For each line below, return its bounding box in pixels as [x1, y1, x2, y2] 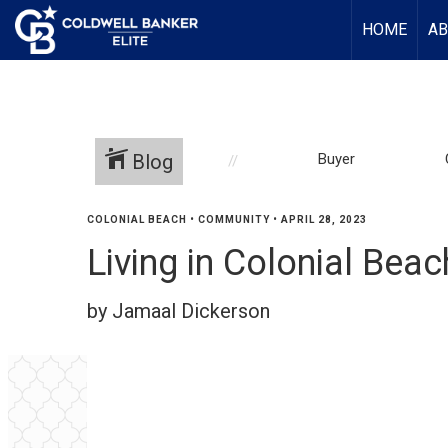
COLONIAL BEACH [87, 214, 187, 225]
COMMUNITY [198, 214, 270, 225]
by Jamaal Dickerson [87, 299, 270, 323]
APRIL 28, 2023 [281, 214, 367, 225]
